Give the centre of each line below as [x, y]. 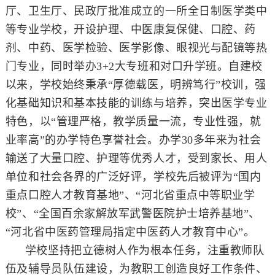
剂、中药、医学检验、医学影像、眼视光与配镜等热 [136, 48]
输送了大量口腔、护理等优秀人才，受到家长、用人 [136, 158]
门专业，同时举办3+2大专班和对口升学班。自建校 [134, 66]
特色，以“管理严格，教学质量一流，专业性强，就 [133, 121]
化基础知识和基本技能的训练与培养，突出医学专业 [136, 103]
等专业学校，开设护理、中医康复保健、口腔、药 [130, 29]
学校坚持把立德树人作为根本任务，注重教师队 [145, 250]
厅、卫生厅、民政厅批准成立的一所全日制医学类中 [136, 11]
